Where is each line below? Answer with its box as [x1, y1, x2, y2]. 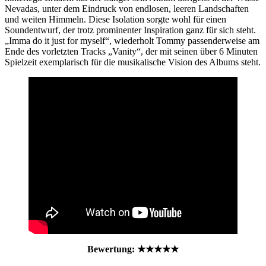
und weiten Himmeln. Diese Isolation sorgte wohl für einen [5, 14, 226, 25]
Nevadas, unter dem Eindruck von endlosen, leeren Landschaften [5, 4, 249, 14]
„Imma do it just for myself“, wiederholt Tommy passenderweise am [5, 36, 259, 46]
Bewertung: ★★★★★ [87, 244, 179, 255]
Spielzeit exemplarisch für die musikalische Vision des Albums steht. [5, 57, 261, 68]
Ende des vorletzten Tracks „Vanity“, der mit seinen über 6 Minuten [5, 46, 258, 57]
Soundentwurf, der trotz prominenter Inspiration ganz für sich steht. [5, 25, 256, 36]
